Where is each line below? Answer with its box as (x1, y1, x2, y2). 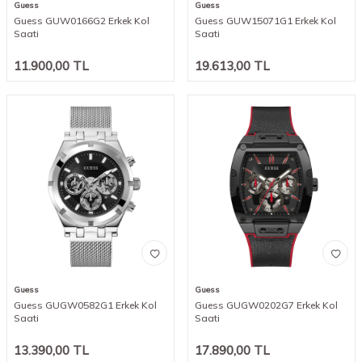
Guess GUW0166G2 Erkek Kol (14, 14, 149, 27)
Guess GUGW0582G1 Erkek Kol (14, 299, 157, 312)
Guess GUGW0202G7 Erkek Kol (195, 299, 338, 312)
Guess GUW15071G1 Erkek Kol (195, 14, 336, 27)
